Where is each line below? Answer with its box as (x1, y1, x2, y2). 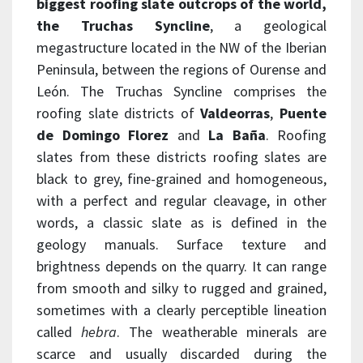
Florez (128, 125, 169, 144)
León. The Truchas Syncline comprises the (36, 81, 327, 100)
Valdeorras (200, 103, 271, 122)
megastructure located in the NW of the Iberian (36, 37, 327, 57)
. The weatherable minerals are (117, 322, 327, 341)
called (36, 322, 82, 341)
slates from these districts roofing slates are (36, 147, 327, 166)
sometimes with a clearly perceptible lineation (36, 300, 327, 319)
